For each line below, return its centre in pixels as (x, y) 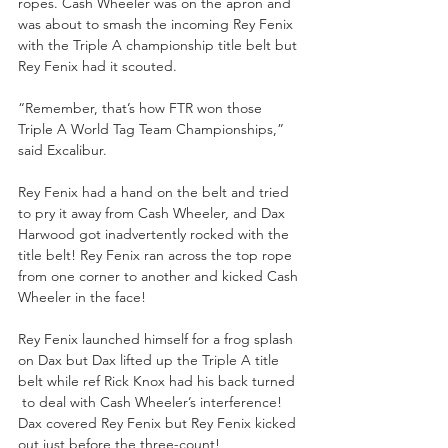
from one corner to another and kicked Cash (160, 275)
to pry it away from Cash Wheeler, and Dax (153, 212)
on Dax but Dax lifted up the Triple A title (150, 359)
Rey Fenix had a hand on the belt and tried (155, 191)
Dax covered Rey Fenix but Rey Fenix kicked (159, 422)
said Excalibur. (62, 149)
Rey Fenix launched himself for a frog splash (157, 338)
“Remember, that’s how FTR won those (142, 107)
